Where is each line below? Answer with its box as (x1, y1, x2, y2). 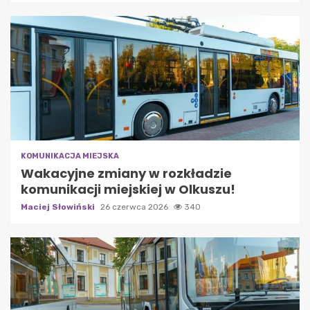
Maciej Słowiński (21, 201, 97, 212)
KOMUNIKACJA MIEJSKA (21, 151, 119, 161)
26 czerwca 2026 (100, 201, 170, 212)
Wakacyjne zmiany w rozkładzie (21, 164, 232, 182)
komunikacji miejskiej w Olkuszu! (21, 180, 235, 198)
